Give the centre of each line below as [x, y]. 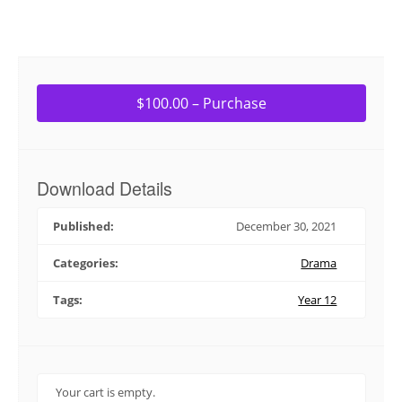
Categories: [86, 263]
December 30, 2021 [287, 227]
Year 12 [318, 300]
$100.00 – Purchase [201, 103]
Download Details [105, 188]
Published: [83, 227]
